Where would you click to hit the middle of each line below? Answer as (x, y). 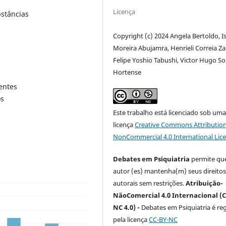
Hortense (127, 72)
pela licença (131, 219)
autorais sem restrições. (150, 183)
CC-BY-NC (163, 219)
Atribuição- (205, 183)
